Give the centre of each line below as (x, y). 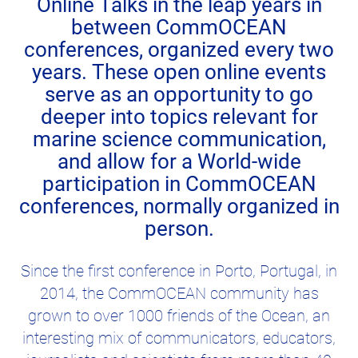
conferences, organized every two (179, 49)
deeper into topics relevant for (179, 116)
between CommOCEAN (179, 27)
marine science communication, (179, 139)
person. (179, 228)
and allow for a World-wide (179, 161)
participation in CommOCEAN (179, 183)
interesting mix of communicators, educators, (179, 338)
